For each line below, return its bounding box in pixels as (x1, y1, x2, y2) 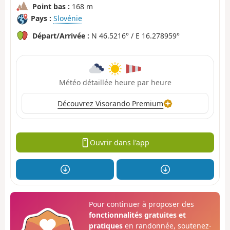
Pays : (31, 13, 51, 23)
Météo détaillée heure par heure (59, 78, 171, 88)
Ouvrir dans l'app (89, 138, 149, 148)
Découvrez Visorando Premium (57, 98, 164, 108)
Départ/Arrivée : (32, 30, 89, 41)
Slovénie (53, 13, 82, 23)
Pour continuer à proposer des (88, 199, 194, 209)
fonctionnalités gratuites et (88, 209, 186, 220)
